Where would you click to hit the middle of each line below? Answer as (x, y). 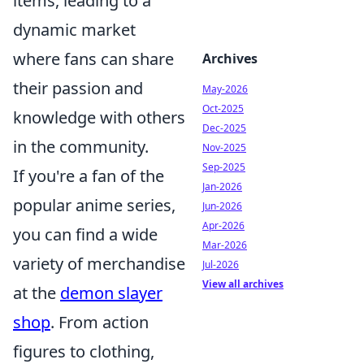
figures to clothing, (84, 351)
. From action (100, 322)
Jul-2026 (221, 264)
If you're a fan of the (89, 175)
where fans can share (93, 58)
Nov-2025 (224, 147)
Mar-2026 (225, 245)
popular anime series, (94, 205)
